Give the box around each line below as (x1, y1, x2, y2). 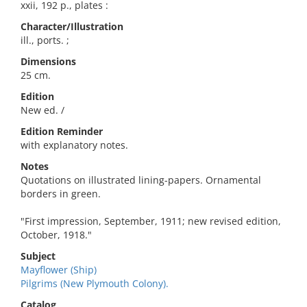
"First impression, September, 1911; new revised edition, (21, 214, 281, 228)
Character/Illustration (21, 20, 123, 33)
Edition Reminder (21, 125, 103, 138)
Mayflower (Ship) (21, 263, 97, 276)
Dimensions (21, 55, 76, 68)
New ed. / (21, 103, 64, 116)
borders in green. (21, 187, 101, 200)
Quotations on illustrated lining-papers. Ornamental (21, 173, 261, 186)
